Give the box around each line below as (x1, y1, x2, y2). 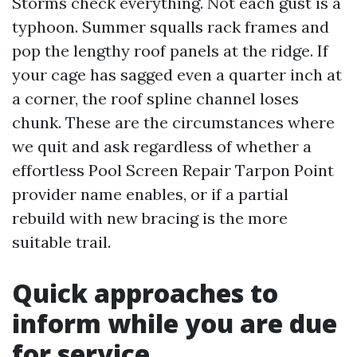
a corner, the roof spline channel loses (12, 88, 299, 108)
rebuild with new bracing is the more (12, 208, 288, 228)
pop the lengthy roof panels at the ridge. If (12, 41, 328, 61)
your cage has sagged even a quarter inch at (12, 65, 342, 84)
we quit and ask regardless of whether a (12, 136, 312, 156)
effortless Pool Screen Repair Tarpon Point (12, 160, 334, 180)
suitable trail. (12, 232, 111, 252)
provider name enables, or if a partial (12, 184, 288, 204)
